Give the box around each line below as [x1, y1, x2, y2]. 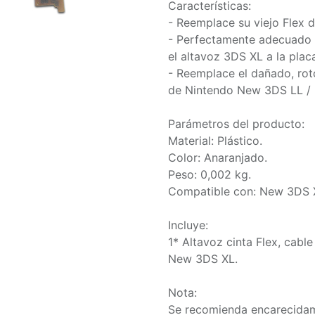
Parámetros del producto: [168, 117, 304, 131]
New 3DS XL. [168, 252, 238, 266]
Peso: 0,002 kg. [168, 167, 251, 181]
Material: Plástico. [168, 134, 262, 148]
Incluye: [168, 218, 208, 232]
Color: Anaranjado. [168, 150, 267, 165]
